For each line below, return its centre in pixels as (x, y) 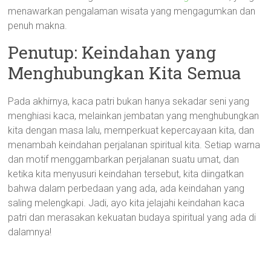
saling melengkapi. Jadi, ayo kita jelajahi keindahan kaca (126, 203)
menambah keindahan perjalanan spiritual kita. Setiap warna (134, 145)
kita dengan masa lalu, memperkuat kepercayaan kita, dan (131, 130)
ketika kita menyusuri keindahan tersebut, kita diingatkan (126, 174)
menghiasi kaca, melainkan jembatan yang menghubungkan (134, 116)
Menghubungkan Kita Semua (125, 73)
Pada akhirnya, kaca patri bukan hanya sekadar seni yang (129, 101)
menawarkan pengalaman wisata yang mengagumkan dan (132, 11)
